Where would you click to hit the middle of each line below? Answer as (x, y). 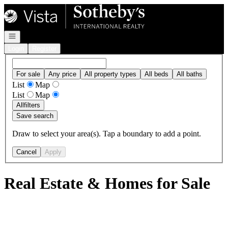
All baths (190, 74)
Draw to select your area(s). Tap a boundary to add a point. (107, 133)
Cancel (26, 152)
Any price (62, 74)
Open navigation (32, 35)
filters (32, 105)
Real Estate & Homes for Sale (107, 183)
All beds (156, 74)
